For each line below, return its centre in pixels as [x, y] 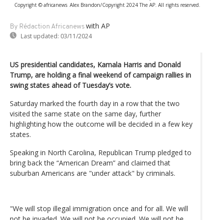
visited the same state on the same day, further [85, 113]
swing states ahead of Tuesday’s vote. [70, 85]
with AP [98, 26]
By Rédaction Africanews [47, 27]
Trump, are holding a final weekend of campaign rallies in [100, 75]
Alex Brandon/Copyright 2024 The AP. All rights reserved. [135, 5]
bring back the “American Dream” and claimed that [90, 163]
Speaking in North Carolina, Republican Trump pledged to [101, 152]
